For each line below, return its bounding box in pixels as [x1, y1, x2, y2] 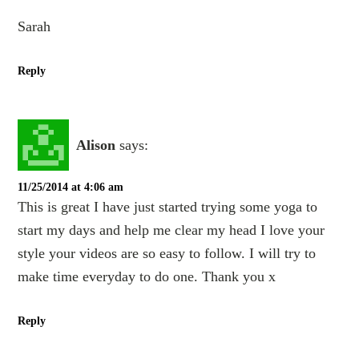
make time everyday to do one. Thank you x [18, 268, 276, 285]
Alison [76, 136, 116, 153]
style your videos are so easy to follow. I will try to [18, 245, 317, 262]
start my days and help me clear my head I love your [18, 222, 325, 239]
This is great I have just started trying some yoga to [18, 199, 318, 216]
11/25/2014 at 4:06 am [18, 181, 124, 194]
